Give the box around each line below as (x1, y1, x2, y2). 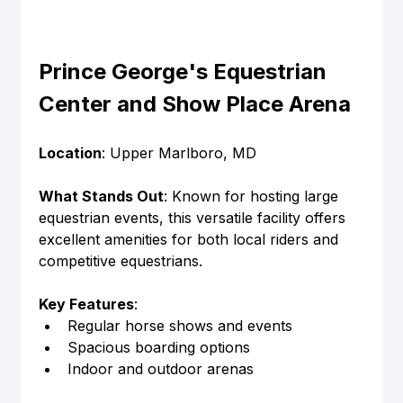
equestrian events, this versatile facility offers (38, 209, 350, 228)
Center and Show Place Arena (38, 91, 351, 118)
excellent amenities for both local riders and (38, 230, 343, 249)
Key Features (38, 295, 134, 314)
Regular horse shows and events (67, 317, 292, 336)
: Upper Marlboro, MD (101, 144, 256, 163)
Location (38, 144, 102, 163)
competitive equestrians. (38, 252, 202, 271)
